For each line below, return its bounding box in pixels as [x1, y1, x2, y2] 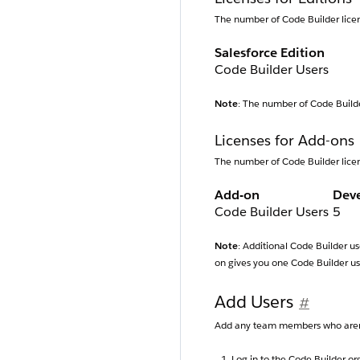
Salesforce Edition [215, 44, 325, 62]
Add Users [215, 291, 293, 313]
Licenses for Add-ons [215, 131, 354, 150]
